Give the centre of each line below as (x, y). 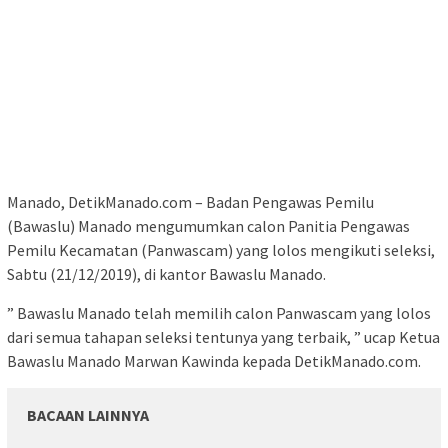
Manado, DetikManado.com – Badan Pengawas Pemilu (190, 202)
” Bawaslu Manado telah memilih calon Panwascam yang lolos (219, 313)
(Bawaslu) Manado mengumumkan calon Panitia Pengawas (208, 226)
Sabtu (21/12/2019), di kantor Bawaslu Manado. (166, 274)
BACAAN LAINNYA (88, 415)
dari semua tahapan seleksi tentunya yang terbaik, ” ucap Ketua (223, 337)
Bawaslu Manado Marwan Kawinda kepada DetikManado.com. (214, 361)
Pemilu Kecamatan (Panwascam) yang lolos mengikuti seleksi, (221, 250)
